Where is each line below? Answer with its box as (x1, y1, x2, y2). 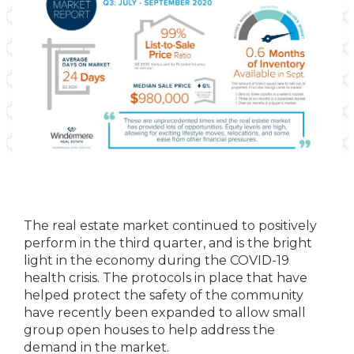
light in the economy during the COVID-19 (24, 253, 289, 268)
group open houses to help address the (24, 322, 275, 337)
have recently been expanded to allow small (24, 305, 306, 320)
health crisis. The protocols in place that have (24, 270, 307, 285)
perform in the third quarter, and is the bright (24, 235, 312, 250)
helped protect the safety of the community (24, 288, 303, 303)
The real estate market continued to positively (24, 218, 317, 233)
